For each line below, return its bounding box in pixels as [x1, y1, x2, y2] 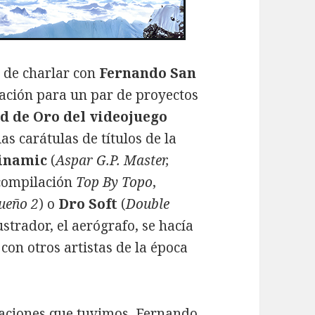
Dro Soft [58, 195, 118, 214]
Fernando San [99, 64, 197, 83]
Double [126, 195, 170, 214]
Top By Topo [76, 173, 153, 192]
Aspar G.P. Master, [56, 151, 170, 170]
